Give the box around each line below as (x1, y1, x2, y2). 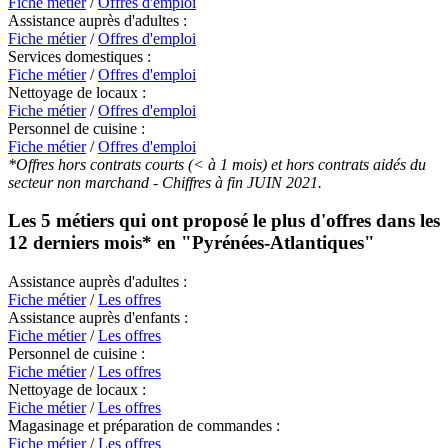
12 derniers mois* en (8, 232, 181, 254)
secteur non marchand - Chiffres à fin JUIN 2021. (8, 173, 322, 191)
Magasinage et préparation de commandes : (8, 417, 280, 435)
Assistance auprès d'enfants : (8, 309, 188, 327)
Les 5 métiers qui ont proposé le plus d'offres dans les (8, 210, 440, 232)
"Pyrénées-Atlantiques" (181, 232, 375, 254)
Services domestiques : (8, 47, 151, 65)
